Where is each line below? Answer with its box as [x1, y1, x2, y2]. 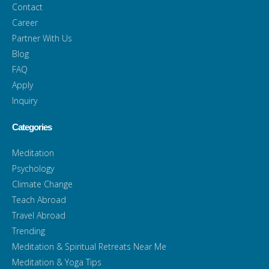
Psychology [12, 162, 54, 174]
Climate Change [12, 178, 73, 190]
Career [12, 16, 38, 28]
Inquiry [12, 94, 37, 106]
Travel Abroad [12, 209, 65, 221]
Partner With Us [12, 32, 72, 44]
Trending [12, 225, 45, 237]
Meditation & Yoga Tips [12, 256, 101, 268]
